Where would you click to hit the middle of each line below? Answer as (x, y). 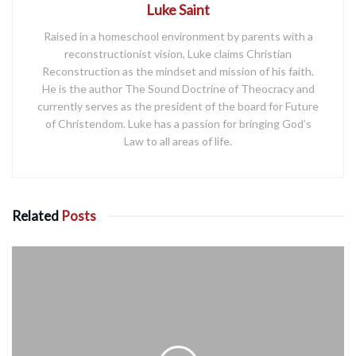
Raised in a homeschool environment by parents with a (178, 37)
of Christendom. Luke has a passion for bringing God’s (178, 124)
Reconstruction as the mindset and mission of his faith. (178, 72)
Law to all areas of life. (178, 141)
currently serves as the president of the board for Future (178, 106)
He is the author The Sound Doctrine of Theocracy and (178, 89)
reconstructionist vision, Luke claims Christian (178, 54)
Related (35, 216)
